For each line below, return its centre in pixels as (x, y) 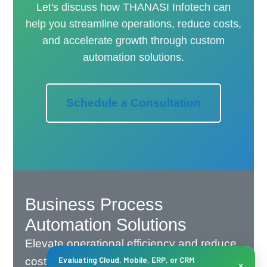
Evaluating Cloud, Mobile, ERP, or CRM (127, 260)
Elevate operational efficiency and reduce (131, 243)
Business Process (94, 204)
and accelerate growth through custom (133, 40)
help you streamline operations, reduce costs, (133, 24)
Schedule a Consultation (133, 103)
